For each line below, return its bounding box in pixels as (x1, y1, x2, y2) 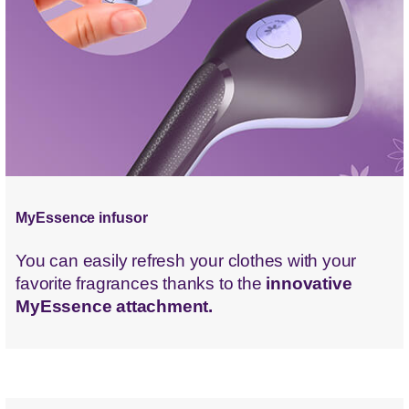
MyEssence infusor (16, 209, 148, 225)
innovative (266, 273, 352, 293)
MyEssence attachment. (16, 296, 214, 316)
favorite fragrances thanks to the (16, 273, 267, 293)
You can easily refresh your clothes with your (16, 250, 357, 270)
